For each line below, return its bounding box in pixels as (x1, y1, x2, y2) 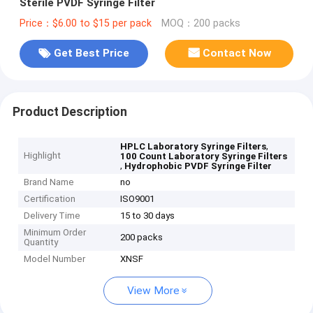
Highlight (24, 150, 61, 161)
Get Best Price (53, 47, 129, 60)
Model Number (24, 254, 86, 265)
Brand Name (24, 177, 75, 188)
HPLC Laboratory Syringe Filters (120, 141, 267, 152)
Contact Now (203, 47, 272, 60)
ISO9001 (120, 194, 155, 205)
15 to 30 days (120, 210, 175, 221)
